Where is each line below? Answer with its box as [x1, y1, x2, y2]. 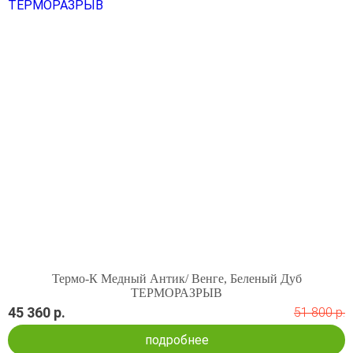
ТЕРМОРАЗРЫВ [131, 285, 222, 299]
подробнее [144, 332, 209, 347]
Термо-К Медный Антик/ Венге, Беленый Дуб [51, 271, 302, 285]
